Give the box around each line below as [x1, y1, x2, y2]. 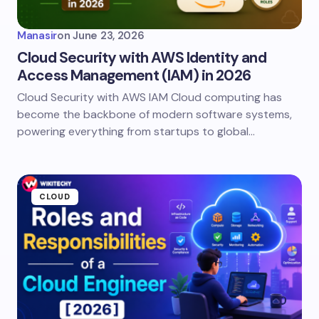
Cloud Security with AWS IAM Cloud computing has [17, 90, 282, 105]
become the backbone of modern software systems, [17, 107, 292, 122]
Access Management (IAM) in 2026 [17, 66, 251, 85]
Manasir [17, 28, 57, 43]
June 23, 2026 [73, 28, 145, 43]
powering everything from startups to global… [17, 124, 255, 139]
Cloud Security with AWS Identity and [17, 48, 266, 68]
